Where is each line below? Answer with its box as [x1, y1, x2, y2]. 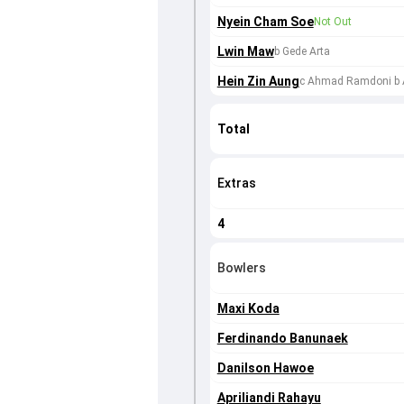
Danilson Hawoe [216, 361, 314, 376]
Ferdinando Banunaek [216, 331, 348, 346]
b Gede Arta [273, 45, 330, 59]
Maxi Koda [216, 301, 280, 317]
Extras [216, 176, 256, 191]
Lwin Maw [216, 44, 274, 60]
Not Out [313, 15, 352, 29]
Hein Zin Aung [216, 74, 299, 89]
